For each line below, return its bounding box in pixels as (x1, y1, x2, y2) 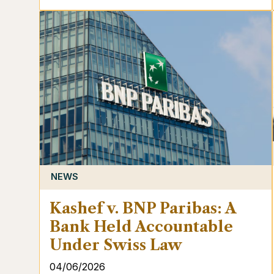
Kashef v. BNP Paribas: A (50, 199, 235, 217)
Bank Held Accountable (50, 217, 233, 235)
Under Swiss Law (50, 235, 182, 254)
